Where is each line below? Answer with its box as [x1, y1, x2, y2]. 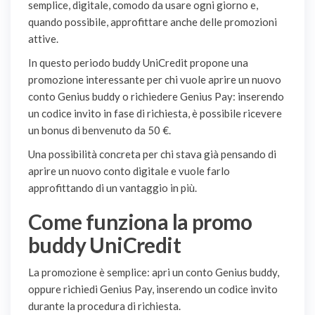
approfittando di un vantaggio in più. [28, 181, 197, 195]
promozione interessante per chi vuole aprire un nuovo [28, 73, 281, 86]
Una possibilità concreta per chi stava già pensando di [28, 148, 276, 161]
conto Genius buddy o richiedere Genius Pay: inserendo [28, 90, 284, 103]
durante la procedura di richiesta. [28, 300, 181, 313]
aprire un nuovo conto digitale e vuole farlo [28, 165, 230, 178]
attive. [28, 32, 58, 46]
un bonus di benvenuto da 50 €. [28, 124, 171, 137]
